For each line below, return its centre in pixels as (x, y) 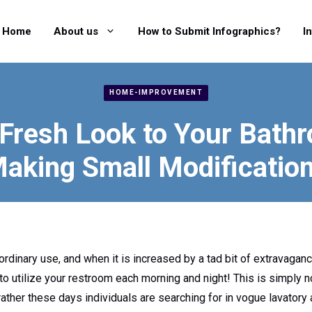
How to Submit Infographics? (209, 31)
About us (76, 31)
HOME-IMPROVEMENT (156, 93)
